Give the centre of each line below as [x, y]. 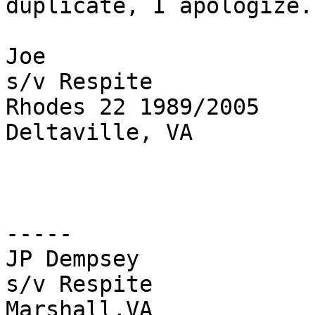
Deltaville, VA [99, 133]
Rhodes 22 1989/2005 [133, 107]
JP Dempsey [72, 259]
